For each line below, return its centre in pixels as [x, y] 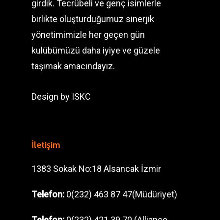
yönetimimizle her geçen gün [88, 34]
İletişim [46, 145]
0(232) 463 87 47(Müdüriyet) [121, 194]
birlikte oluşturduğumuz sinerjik [93, 19]
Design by [52, 96]
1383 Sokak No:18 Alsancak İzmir [96, 168]
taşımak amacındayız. [73, 66]
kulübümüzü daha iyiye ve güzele [96, 50]
